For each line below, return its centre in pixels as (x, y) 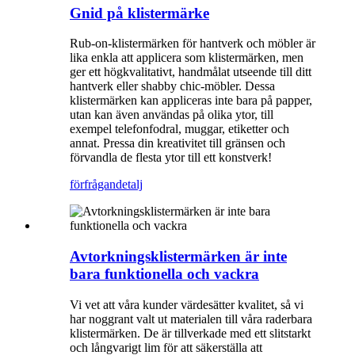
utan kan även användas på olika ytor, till (172, 115)
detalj (129, 185)
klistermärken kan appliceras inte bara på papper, (191, 101)
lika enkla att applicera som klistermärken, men (187, 58)
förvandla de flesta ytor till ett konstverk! (171, 158)
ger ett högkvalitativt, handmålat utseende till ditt (191, 72)
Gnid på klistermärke (139, 13)
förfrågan (93, 185)
